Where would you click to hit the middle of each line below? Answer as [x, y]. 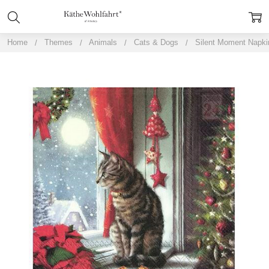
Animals [103, 42]
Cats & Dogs [156, 42]
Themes [58, 42]
